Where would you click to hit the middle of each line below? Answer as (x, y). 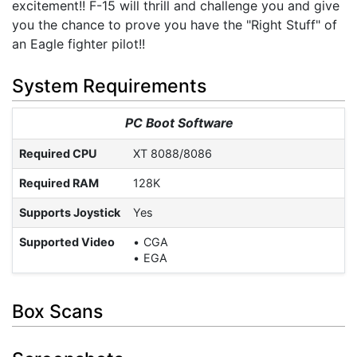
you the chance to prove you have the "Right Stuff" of (175, 25)
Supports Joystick (70, 212)
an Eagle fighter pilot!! (78, 44)
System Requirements (109, 86)
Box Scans (57, 312)
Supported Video (67, 241)
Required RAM (59, 182)
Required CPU (58, 153)
